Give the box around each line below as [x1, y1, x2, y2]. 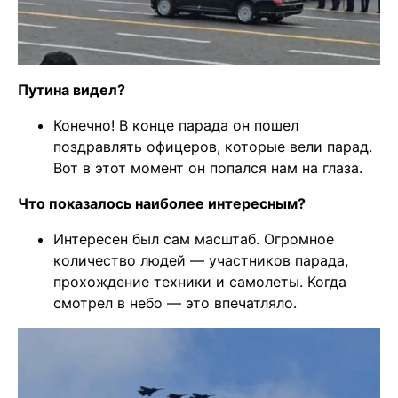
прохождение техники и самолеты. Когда [53, 272, 346, 291]
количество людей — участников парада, [53, 251, 348, 269]
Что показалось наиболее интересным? [18, 194, 306, 212]
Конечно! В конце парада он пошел [53, 115, 298, 134]
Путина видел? [18, 80, 125, 99]
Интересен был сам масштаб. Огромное [53, 229, 334, 248]
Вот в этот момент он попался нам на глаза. [53, 158, 362, 177]
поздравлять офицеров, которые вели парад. [53, 137, 372, 155]
